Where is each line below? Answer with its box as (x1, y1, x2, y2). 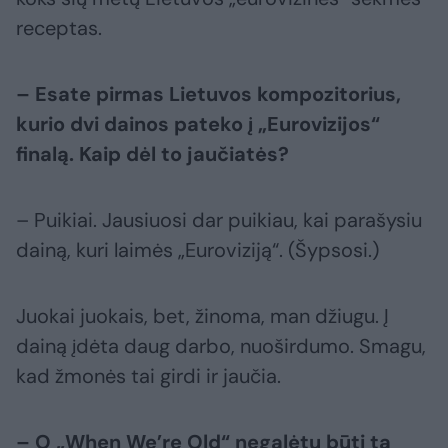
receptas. (16, 15, 102, 42)
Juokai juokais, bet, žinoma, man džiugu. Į (16, 303, 389, 330)
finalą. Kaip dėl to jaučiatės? (16, 141, 289, 168)
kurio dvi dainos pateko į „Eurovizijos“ (16, 111, 380, 138)
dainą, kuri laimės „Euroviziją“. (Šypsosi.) (16, 237, 379, 264)
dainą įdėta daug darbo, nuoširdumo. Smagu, (16, 333, 426, 360)
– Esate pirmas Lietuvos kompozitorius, (16, 81, 401, 108)
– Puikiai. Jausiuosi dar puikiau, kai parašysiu (16, 207, 422, 234)
